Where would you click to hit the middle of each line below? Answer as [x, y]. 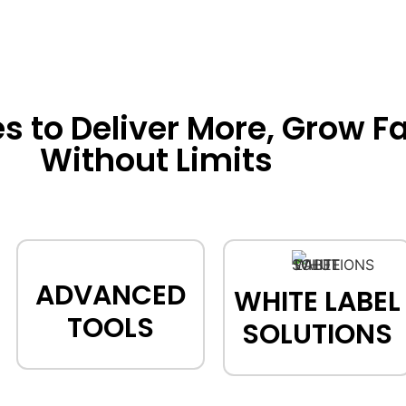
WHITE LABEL [317, 301]
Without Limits [156, 159]
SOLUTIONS [317, 334]
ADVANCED [111, 295]
